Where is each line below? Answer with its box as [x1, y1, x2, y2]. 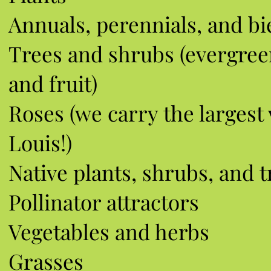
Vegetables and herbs [8, 217, 209, 246]
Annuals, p [8, 10, 108, 38]
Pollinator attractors [8, 188, 199, 216]
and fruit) [8, 69, 97, 97]
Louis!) [8, 128, 72, 157]
